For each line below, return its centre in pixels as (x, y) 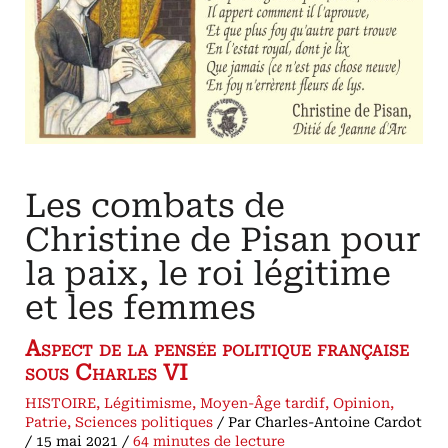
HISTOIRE (61, 403)
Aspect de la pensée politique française (217, 349)
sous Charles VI (107, 373)
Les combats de (155, 206)
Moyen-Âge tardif (263, 403)
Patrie (46, 422)
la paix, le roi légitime (208, 274)
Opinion (362, 403)
